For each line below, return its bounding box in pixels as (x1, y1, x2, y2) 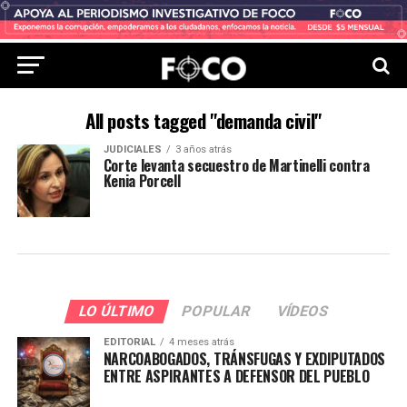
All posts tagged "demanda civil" (85, 106, 322, 134)
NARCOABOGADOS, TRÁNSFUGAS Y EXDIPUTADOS (103, 348, 386, 370)
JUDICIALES (103, 144, 162, 155)
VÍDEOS (274, 303, 331, 320)
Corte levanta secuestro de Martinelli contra (103, 154, 370, 176)
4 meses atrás (168, 336, 234, 348)
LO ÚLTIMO (76, 303, 157, 320)
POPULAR (179, 303, 253, 320)
